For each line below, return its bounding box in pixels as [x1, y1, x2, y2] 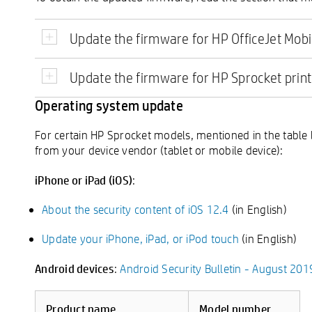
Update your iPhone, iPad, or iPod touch [42, 231, 239, 246]
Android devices [35, 260, 114, 276]
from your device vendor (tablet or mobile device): [35, 142, 283, 157]
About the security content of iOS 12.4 [42, 201, 229, 217]
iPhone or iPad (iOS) [35, 171, 132, 187]
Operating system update [35, 95, 183, 115]
